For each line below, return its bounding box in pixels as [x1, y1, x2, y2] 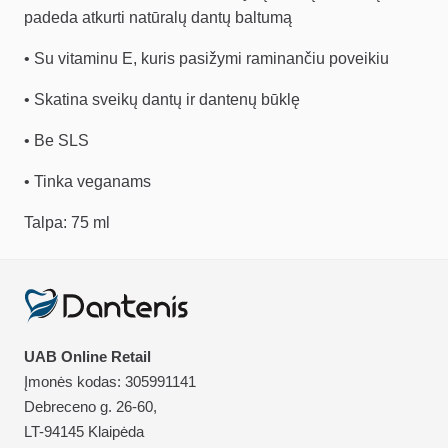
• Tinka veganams [24, 173, 151, 191]
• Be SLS [24, 132, 89, 150]
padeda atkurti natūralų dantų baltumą [24, 9, 292, 27]
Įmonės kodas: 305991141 [24, 373, 196, 391]
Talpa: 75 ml [24, 214, 110, 232]
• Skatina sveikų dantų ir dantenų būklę [24, 91, 300, 109]
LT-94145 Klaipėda [24, 423, 144, 441]
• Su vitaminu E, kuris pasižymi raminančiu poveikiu [24, 50, 389, 68]
